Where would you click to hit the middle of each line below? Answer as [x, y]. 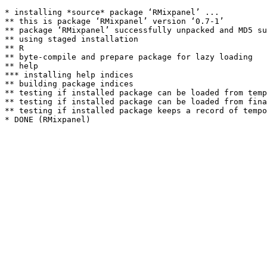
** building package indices [69, 84]
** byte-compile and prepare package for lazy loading [129, 57]
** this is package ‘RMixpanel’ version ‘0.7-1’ [114, 21]
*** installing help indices [69, 75]
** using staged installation [72, 39]
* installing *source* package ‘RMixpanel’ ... [112, 12]
